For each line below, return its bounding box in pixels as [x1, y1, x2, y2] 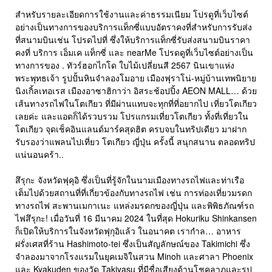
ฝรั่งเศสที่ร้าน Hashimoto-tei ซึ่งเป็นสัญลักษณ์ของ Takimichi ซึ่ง [15, 237, 250, 250]
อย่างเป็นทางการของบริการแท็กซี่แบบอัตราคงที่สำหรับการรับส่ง [15, 21, 252, 33]
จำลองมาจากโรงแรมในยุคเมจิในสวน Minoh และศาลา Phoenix [15, 250, 253, 263]
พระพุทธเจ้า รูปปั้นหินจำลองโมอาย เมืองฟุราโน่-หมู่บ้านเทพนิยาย [15, 72, 256, 84]
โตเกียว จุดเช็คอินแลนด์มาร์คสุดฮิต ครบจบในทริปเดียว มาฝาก [15, 123, 246, 135]
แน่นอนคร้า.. [15, 148, 64, 161]
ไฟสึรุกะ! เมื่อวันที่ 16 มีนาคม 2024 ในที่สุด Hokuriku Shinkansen [15, 212, 257, 225]
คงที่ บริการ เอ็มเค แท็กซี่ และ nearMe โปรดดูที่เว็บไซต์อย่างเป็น [15, 46, 253, 59]
